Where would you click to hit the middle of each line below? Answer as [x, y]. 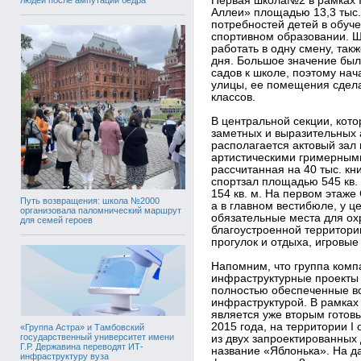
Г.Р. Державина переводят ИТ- [82, 346]
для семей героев [56, 220]
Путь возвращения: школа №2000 [90, 200]
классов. [233, 97]
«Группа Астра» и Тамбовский [82, 327]
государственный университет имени [97, 336]
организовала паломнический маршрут [101, 210]
